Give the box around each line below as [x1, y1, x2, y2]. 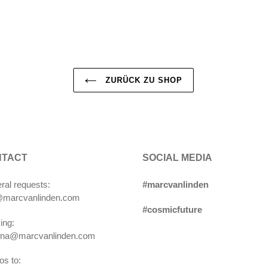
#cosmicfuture [142, 204, 202, 215]
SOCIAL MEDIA [142, 153, 212, 163]
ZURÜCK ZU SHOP [102, 76, 183, 85]
